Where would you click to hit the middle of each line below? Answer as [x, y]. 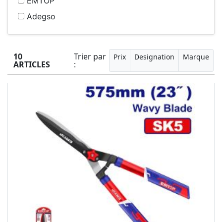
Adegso [40, 16]
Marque [196, 57]
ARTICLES [32, 64]
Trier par [90, 56]
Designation [154, 57]
